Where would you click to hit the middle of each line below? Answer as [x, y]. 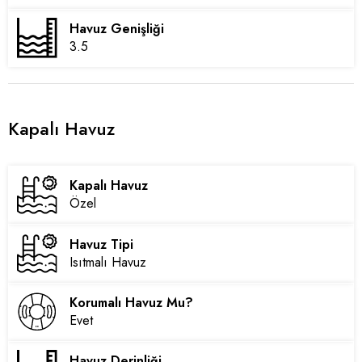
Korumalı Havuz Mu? [132, 302]
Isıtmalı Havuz [108, 262]
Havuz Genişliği [117, 28]
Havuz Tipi [102, 244]
